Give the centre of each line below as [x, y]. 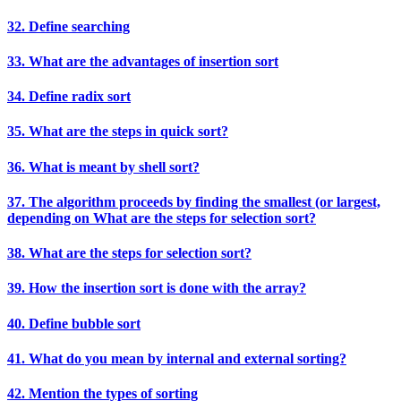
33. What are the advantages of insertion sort [143, 61]
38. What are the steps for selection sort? [129, 253]
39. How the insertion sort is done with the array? [157, 288]
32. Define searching [68, 26]
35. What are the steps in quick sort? [118, 132]
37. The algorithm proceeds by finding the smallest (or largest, [194, 201]
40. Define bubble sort [74, 323]
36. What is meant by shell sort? [103, 166]
